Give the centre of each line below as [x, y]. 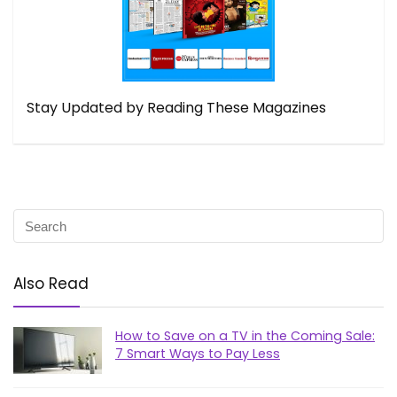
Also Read [51, 284]
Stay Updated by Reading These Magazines [176, 108]
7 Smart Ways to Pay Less [198, 354]
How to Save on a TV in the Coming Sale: [245, 336]
